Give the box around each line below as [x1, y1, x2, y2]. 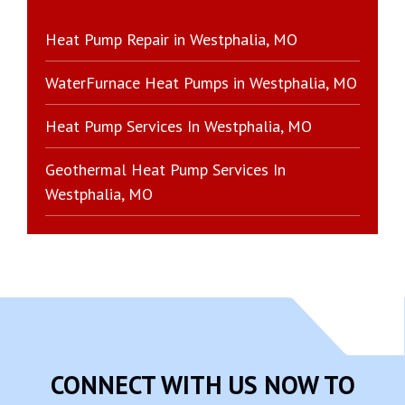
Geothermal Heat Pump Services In [45, 159, 286, 181]
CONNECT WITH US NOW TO [50, 368, 355, 402]
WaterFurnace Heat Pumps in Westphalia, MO [45, 72, 357, 94]
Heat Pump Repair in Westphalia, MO [45, 29, 297, 51]
